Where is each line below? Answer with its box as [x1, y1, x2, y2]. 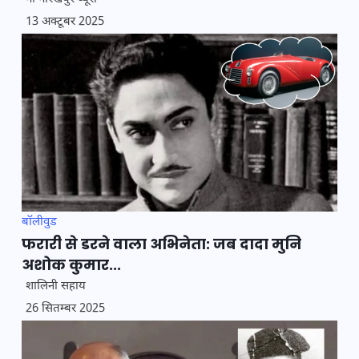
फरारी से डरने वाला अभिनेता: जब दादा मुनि [22, 233, 301, 254]
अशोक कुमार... [22, 254, 121, 275]
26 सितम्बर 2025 [26, 301, 105, 317]
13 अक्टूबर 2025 [26, 14, 104, 30]
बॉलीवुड [22, 214, 57, 230]
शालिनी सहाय [26, 278, 86, 294]
